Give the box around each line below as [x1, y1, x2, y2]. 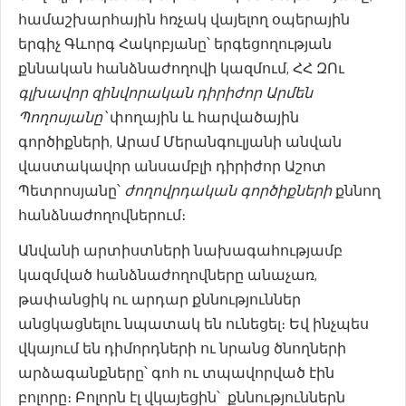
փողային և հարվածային [106, 108, 299, 126]
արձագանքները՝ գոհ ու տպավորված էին [18, 363, 334, 382]
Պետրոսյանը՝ [18, 181, 121, 199]
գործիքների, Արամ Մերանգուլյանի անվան [18, 132, 342, 150]
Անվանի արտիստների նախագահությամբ [18, 241, 343, 259]
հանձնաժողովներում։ [18, 206, 186, 224]
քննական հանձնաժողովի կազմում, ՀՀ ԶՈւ [18, 59, 344, 77]
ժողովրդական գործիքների [121, 181, 335, 199]
